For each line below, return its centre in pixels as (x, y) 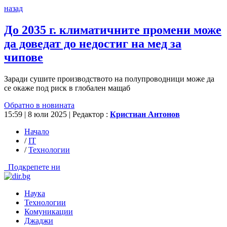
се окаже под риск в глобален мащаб (67, 88)
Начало (37, 131)
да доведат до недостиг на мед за (93, 43)
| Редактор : (89, 114)
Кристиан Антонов (145, 114)
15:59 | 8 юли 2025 (36, 114)
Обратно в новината (39, 105)
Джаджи (39, 220)
